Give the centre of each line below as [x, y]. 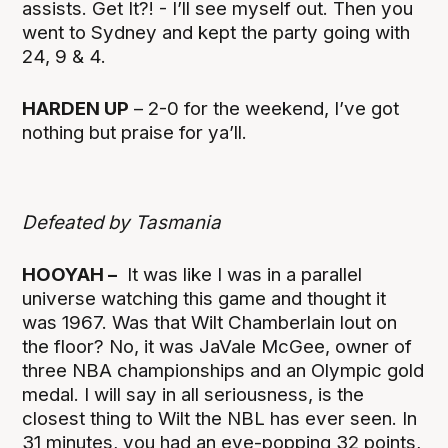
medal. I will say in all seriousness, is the [193, 394]
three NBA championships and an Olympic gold [223, 370]
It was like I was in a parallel [240, 274]
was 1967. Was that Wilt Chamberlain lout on [210, 322]
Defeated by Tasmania [122, 222]
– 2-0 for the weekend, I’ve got [264, 109]
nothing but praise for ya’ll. [135, 133]
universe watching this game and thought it [204, 298]
